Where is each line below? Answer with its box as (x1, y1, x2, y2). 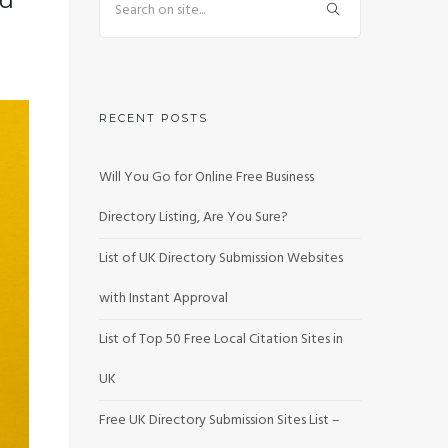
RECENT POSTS (98, 111, 208, 125)
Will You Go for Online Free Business (98, 166, 314, 189)
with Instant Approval (98, 287, 228, 310)
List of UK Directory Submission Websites (98, 247, 343, 270)
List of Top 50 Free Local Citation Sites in (98, 328, 343, 351)
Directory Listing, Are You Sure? (98, 206, 288, 229)
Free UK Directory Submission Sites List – (98, 409, 340, 432)
